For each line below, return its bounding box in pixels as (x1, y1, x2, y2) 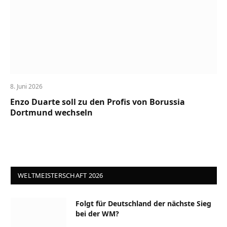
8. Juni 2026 (10, 82, 43, 91)
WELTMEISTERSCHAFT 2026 (18, 170, 103, 180)
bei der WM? (75, 208, 119, 218)
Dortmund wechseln (10, 106, 93, 118)
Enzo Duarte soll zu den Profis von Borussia (10, 96, 185, 107)
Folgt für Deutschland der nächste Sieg (75, 198, 211, 208)
